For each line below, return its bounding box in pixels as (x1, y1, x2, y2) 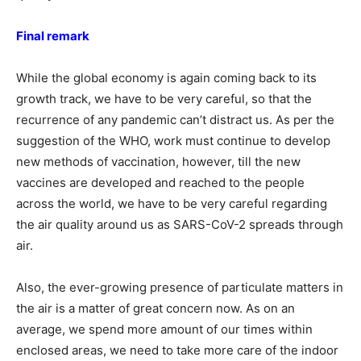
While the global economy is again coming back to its (16, 70, 317, 85)
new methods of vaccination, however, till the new (16, 154, 301, 169)
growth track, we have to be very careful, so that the (16, 91, 312, 106)
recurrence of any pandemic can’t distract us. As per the (16, 112, 334, 127)
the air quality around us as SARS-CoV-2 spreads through (16, 217, 343, 232)
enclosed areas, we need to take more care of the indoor (16, 342, 338, 358)
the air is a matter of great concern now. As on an (16, 301, 295, 316)
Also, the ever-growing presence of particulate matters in (16, 280, 343, 295)
